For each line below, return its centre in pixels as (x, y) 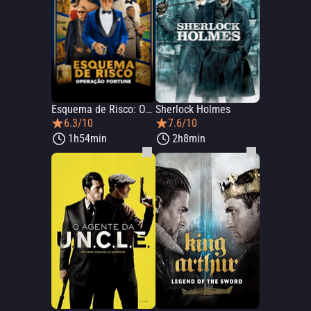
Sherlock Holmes (193, 109)
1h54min (87, 138)
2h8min (189, 138)
